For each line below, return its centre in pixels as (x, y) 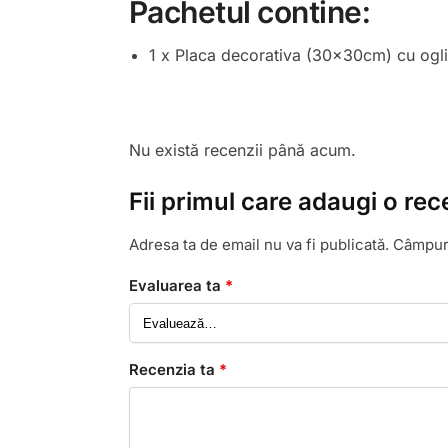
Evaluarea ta (176, 286)
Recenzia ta (173, 370)
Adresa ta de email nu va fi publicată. (258, 244)
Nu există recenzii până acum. (242, 149)
